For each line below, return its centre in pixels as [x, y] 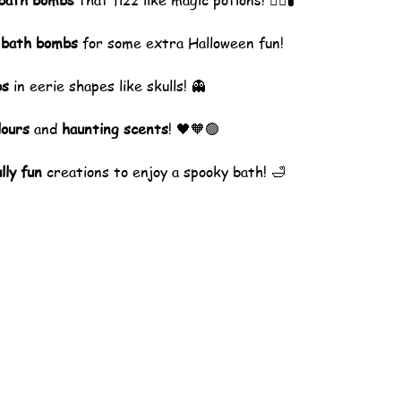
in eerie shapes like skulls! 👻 [107, 86]
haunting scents [115, 129]
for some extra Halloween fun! [180, 43]
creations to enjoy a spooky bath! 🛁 [163, 172]
